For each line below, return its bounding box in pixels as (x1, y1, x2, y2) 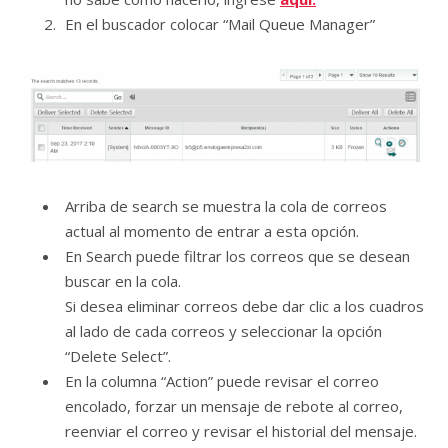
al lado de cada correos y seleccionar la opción (65, 320, 382, 341)
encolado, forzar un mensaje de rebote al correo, (65, 395, 403, 416)
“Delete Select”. (65, 345, 171, 366)
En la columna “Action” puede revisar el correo (65, 370, 379, 391)
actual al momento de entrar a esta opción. (65, 220, 359, 241)
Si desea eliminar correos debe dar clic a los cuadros (65, 295, 424, 316)
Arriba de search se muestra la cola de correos (65, 195, 387, 216)
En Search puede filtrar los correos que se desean (65, 245, 410, 266)
